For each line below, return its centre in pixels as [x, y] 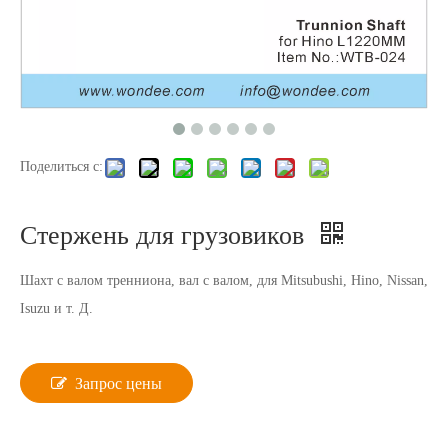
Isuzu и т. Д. [56, 308]
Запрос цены [118, 383]
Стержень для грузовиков [165, 235]
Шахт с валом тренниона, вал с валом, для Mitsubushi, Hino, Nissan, [224, 280]
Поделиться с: [61, 166]
